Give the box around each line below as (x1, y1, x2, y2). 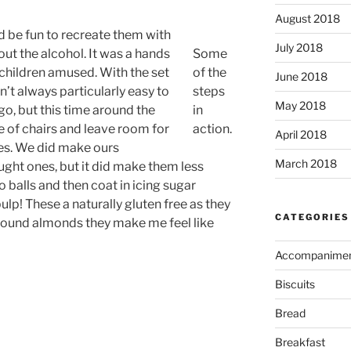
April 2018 (274, 127, 327, 141)
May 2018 (274, 98, 326, 112)
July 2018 (274, 40, 323, 54)
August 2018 (274, 11, 340, 25)
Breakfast (274, 335, 325, 349)
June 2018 (274, 69, 327, 83)
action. (193, 121, 233, 137)
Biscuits (274, 277, 315, 291)
